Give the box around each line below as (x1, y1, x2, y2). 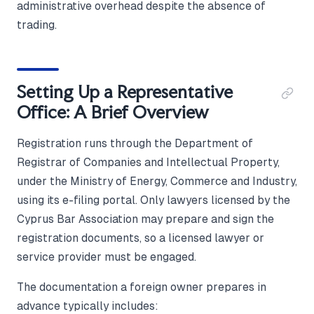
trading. (17, 18, 57, 31)
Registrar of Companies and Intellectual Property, (17, 156, 280, 168)
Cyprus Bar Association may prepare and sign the (17, 212, 274, 225)
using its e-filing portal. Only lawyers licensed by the (17, 193, 290, 206)
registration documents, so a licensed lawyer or (17, 231, 264, 244)
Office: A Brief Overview (17, 101, 209, 123)
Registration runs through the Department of (17, 137, 253, 149)
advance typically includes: (17, 299, 158, 312)
